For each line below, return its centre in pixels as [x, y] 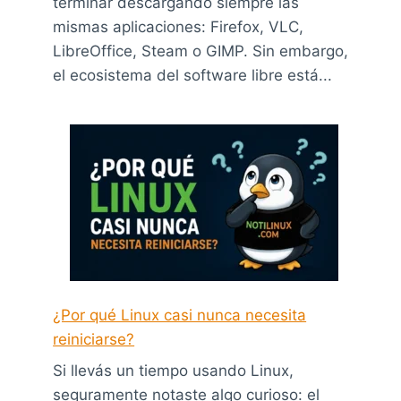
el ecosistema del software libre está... [193, 75]
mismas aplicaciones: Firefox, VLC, [179, 26]
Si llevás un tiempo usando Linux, [174, 371]
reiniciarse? [94, 339]
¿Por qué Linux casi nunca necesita [180, 315]
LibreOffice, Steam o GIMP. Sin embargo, [201, 51]
